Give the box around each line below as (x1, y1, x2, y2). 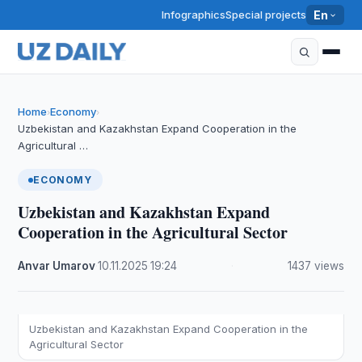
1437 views (287, 259, 344, 272)
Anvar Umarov (18, 259, 96, 272)
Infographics (162, 8, 226, 21)
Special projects (225, 8, 307, 21)
